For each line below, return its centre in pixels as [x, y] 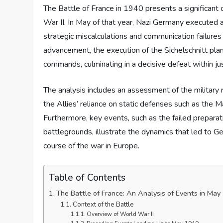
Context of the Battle [103, 204]
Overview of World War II [120, 214]
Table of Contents [87, 177]
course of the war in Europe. [92, 146]
